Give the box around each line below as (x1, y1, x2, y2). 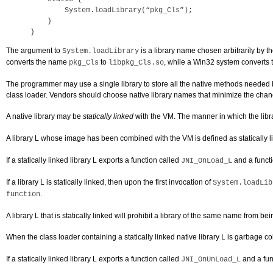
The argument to (6, 46, 62, 55)
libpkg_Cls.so (108, 58, 164, 67)
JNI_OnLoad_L (181, 157, 232, 165)
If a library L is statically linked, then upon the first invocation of (6, 178, 213, 186)
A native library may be (6, 112, 83, 121)
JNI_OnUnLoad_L (181, 255, 241, 264)
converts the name (6, 58, 69, 66)
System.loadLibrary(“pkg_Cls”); (30, 6, 193, 15)
